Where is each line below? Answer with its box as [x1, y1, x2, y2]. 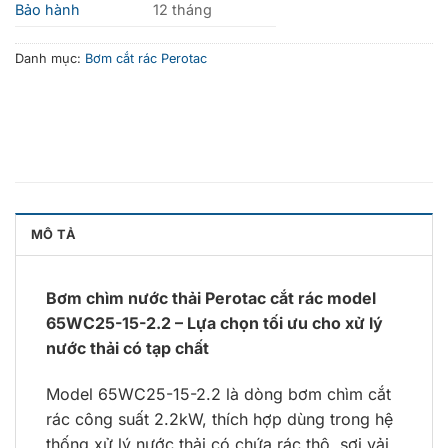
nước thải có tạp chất [46, 338, 209, 359]
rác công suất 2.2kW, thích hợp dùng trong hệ [46, 409, 393, 429]
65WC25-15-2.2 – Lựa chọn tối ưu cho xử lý [46, 313, 383, 334]
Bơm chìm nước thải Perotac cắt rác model [46, 288, 376, 309]
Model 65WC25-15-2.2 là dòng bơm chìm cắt [46, 384, 391, 404]
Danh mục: [15, 51, 85, 67]
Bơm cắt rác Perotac [85, 51, 207, 67]
